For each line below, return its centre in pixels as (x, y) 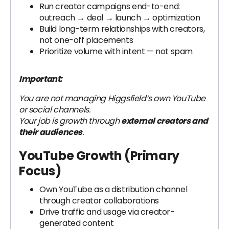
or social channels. (55, 110)
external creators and (165, 121)
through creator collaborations (99, 201)
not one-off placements (86, 40)
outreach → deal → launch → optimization (120, 18)
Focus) (40, 171)
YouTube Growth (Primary (99, 156)
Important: (41, 79)
